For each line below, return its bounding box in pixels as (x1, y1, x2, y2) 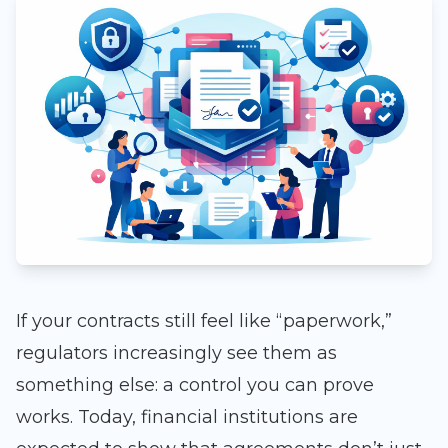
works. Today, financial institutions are (16, 406, 358, 429)
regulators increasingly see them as (16, 342, 337, 365)
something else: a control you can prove (16, 374, 374, 397)
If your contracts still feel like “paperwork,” (16, 310, 392, 333)
